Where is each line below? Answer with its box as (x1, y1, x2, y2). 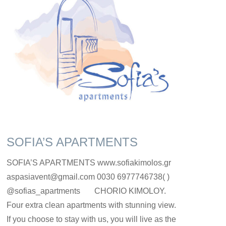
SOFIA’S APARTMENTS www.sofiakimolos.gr (7, 158, 171, 167)
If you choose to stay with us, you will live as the (7, 214, 176, 223)
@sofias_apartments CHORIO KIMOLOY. (7, 186, 166, 195)
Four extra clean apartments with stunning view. (7, 200, 176, 209)
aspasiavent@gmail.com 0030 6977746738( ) (7, 172, 176, 181)
